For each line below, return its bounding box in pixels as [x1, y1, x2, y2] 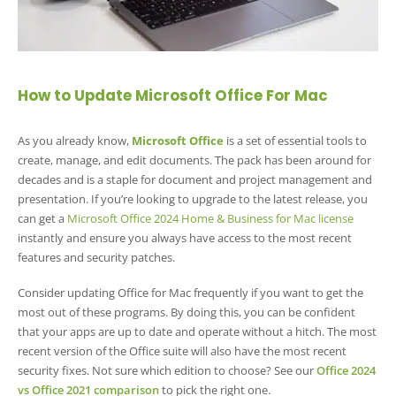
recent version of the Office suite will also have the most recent [18, 343, 346, 360]
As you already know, [18, 132, 132, 148]
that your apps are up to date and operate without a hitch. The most [18, 324, 377, 340]
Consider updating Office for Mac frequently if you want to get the [18, 285, 363, 301]
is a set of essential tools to [224, 132, 367, 148]
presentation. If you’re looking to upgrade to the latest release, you [18, 190, 368, 207]
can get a [18, 209, 67, 226]
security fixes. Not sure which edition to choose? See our [18, 362, 316, 379]
